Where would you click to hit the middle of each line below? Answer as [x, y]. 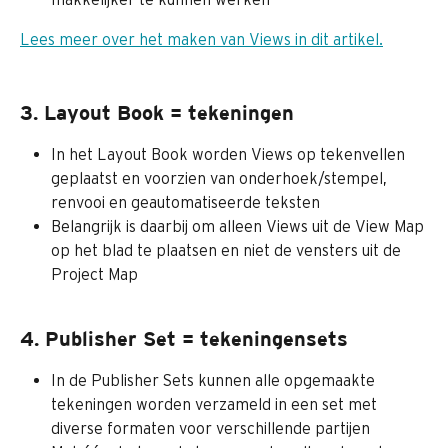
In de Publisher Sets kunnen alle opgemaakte [215, 380]
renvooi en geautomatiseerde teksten [185, 202]
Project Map [94, 274]
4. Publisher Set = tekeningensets [184, 339]
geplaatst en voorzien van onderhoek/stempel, [221, 178]
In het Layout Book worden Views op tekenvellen [230, 154]
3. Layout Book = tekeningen [157, 113]
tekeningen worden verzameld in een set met [216, 404]
